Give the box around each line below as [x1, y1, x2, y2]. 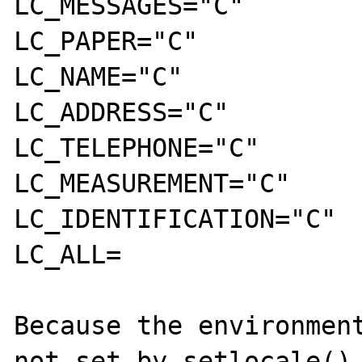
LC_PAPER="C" [14, 26, 199, 56]
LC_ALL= [14, 239, 122, 269]
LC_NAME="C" [14, 61, 183, 91]
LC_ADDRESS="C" [14, 97, 229, 127]
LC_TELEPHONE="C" [14, 133, 260, 162]
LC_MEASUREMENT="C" [14, 168, 291, 198]
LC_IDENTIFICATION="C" [14, 204, 337, 234]
